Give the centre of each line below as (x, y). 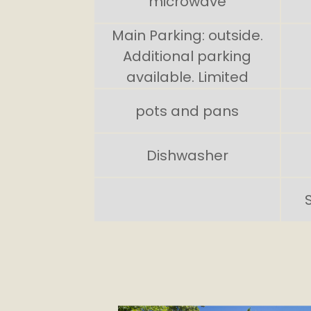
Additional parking (187, 55)
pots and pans (187, 110)
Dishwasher (187, 154)
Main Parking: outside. (187, 34)
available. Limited (187, 76)
